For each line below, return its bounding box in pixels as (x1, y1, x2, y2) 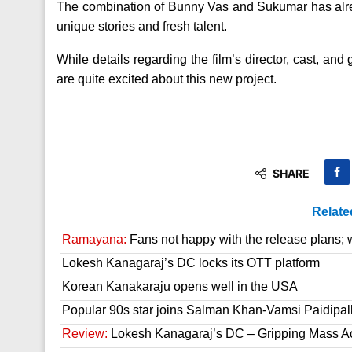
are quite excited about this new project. (57, 71, 277, 86)
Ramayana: (62, 232, 126, 246)
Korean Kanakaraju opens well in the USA (62, 279, 298, 293)
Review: (62, 326, 108, 340)
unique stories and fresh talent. (57, 19, 227, 33)
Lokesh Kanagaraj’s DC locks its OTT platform (62, 255, 320, 269)
